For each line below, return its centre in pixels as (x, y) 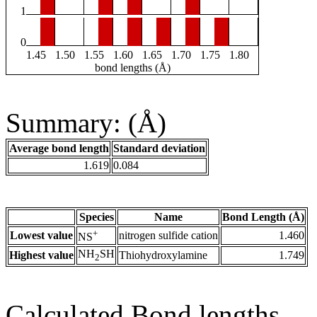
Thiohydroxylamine (163, 255)
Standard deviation (159, 149)
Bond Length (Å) (263, 217)
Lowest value (41, 236)
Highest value (41, 255)
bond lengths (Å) (132, 68)
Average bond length (59, 149)
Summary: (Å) (86, 123)
